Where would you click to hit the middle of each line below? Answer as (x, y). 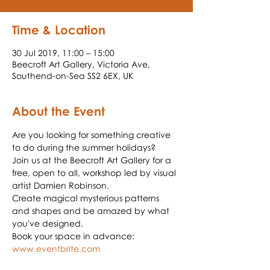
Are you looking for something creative (93, 135)
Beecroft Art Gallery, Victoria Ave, (81, 64)
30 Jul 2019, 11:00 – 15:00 (63, 53)
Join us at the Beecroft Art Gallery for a (93, 160)
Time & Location (59, 30)
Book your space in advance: (74, 236)
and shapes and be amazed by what (92, 211)
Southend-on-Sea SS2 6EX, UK (73, 76)
